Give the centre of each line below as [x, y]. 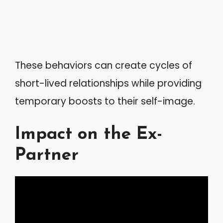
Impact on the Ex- [89, 135]
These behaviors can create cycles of [104, 65]
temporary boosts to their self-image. [105, 101]
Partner [47, 156]
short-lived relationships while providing [108, 83]
